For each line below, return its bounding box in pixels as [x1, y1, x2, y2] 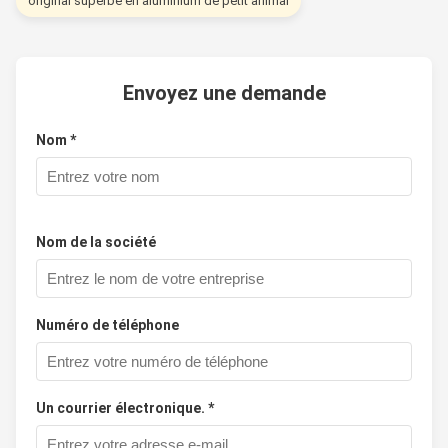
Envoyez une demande [122, 80, 326, 105]
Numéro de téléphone [36, 316, 179, 333]
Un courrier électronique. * [36, 399, 214, 416]
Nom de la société [36, 233, 156, 250]
